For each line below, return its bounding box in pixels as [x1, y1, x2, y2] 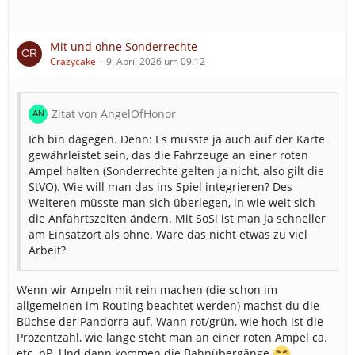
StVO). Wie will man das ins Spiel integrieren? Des [29, 179, 292, 194]
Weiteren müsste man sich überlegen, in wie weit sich [29, 195, 315, 210]
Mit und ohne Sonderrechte [50, 39, 197, 54]
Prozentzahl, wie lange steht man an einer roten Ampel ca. [17, 330, 327, 345]
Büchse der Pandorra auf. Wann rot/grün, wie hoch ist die [17, 314, 323, 329]
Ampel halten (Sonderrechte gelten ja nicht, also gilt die [29, 163, 324, 178]
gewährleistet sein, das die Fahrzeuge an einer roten [29, 147, 308, 162]
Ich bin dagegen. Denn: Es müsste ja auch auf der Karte [29, 132, 325, 147]
